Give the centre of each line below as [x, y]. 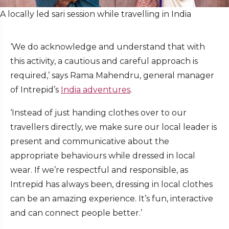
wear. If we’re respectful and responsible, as [99, 170]
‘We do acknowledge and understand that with [108, 47]
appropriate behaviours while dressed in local [103, 156]
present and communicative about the [90, 142]
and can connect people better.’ [77, 213]
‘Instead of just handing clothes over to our [98, 113]
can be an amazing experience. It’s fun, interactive [112, 199]
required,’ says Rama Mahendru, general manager [112, 76]
